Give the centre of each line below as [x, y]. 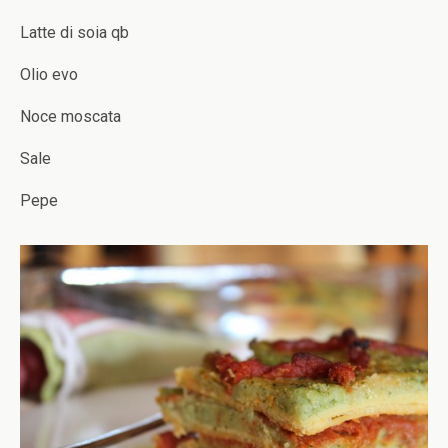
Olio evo [49, 74]
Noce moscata [70, 116]
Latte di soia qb [74, 32]
